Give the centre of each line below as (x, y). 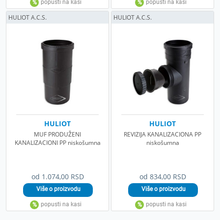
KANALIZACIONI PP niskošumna (57, 142)
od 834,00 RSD (163, 176)
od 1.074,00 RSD (57, 176)
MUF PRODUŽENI (57, 134)
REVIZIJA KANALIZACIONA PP (163, 134)
